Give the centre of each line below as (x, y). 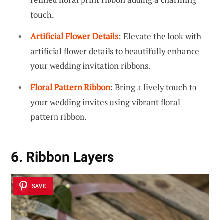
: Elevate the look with (160, 36)
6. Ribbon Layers (62, 157)
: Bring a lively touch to (153, 87)
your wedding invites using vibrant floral (105, 102)
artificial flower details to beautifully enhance (115, 51)
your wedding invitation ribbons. (91, 66)
